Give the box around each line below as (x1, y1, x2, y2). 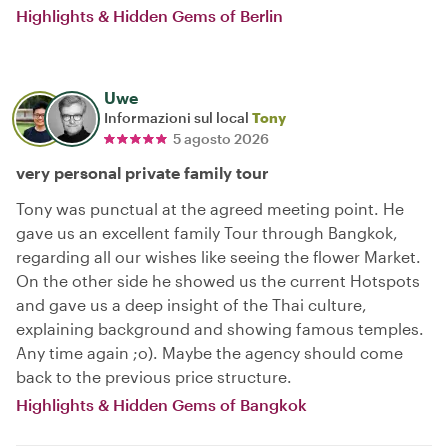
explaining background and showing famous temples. (16, 319, 424, 338)
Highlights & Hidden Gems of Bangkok (16, 395, 307, 414)
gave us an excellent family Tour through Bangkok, (16, 223, 398, 242)
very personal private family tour (16, 163, 269, 182)
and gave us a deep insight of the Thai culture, (16, 295, 367, 314)
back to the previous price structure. (16, 367, 292, 386)
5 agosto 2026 (173, 130, 269, 147)
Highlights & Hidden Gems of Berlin (16, 6, 283, 25)
